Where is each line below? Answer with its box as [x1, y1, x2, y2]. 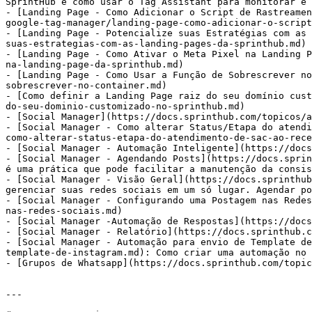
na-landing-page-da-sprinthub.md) [6, 59, 184, 70]
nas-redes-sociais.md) [6, 205, 123, 216]
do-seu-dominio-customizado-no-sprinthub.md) [6, 101, 245, 111]
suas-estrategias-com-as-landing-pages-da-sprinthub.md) [6, 38, 306, 49]
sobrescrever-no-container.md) [6, 80, 167, 91]
